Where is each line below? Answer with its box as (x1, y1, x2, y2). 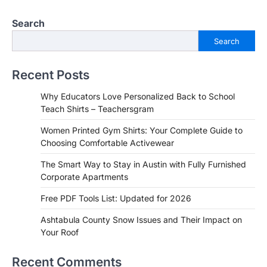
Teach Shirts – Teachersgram (41, 104, 154, 114)
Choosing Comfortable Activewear (41, 138, 174, 148)
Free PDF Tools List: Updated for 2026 (41, 193, 191, 204)
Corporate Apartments (41, 172, 128, 182)
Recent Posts (12, 67, 89, 83)
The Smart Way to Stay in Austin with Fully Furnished (41, 159, 246, 170)
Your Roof (41, 227, 79, 238)
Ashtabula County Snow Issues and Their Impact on (41, 215, 242, 225)
